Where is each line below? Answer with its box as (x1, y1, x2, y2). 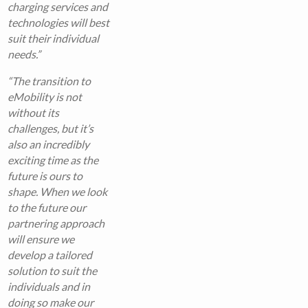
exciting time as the (8, 153, 99, 167)
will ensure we (8, 232, 75, 246)
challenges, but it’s (8, 122, 94, 135)
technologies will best (8, 16, 110, 30)
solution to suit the (8, 264, 98, 278)
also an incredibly (8, 137, 90, 151)
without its (8, 106, 60, 120)
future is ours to (8, 169, 83, 183)
